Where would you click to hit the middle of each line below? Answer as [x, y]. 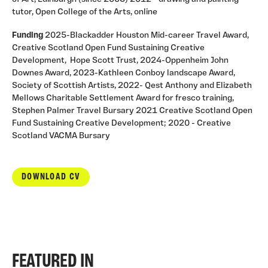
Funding [28, 36]
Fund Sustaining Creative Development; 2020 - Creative [121, 124]
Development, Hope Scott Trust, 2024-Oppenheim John [120, 61]
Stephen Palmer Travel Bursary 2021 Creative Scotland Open [132, 111]
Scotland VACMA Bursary [61, 136]
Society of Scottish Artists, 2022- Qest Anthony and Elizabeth [132, 86]
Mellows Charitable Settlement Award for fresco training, [123, 99]
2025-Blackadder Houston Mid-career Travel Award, [146, 36]
